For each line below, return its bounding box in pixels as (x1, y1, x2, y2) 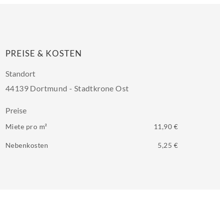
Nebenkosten (5, 140, 49, 149)
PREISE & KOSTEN (5, 48, 82, 58)
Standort (5, 69, 35, 78)
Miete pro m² (5, 122, 48, 131)
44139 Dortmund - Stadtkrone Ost (5, 83, 129, 93)
